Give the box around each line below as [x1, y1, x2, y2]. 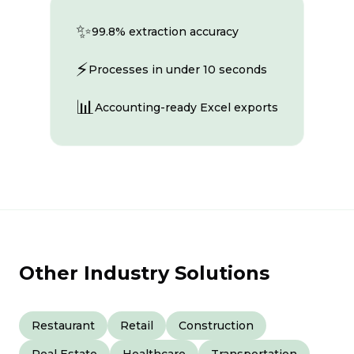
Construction [179, 318, 254, 333]
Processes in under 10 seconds [88, 62, 267, 77]
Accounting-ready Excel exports [95, 100, 278, 115]
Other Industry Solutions [19, 262, 269, 284]
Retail [120, 318, 153, 333]
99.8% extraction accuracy [92, 24, 239, 39]
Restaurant [32, 318, 95, 333]
